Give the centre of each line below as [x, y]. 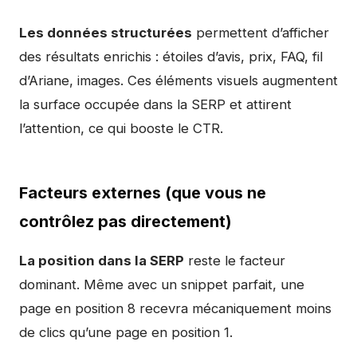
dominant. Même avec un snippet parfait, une [162, 284]
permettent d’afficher [261, 33]
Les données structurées [106, 33]
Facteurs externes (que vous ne [143, 193]
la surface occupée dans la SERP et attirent [155, 104]
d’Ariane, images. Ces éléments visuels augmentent [178, 80]
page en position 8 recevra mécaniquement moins [175, 308]
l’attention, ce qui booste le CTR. [121, 128]
